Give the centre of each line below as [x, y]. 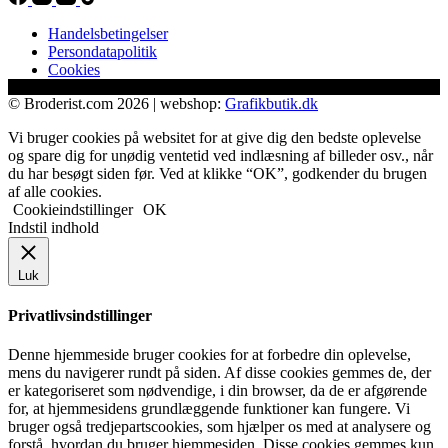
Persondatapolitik [102, 51]
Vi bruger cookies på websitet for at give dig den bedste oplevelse [214, 137]
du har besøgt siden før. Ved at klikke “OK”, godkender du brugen [217, 173]
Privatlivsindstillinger [80, 316]
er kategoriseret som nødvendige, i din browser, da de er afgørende [217, 391]
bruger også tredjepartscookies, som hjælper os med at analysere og [219, 427]
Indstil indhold [53, 227]
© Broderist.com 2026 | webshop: [116, 103]
